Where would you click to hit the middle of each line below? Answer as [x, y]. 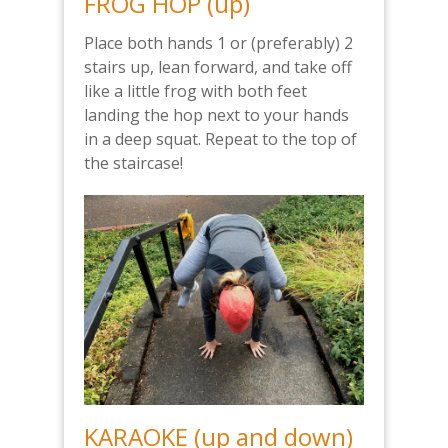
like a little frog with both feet [195, 91]
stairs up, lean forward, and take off [218, 67]
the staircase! [133, 163]
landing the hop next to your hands [216, 115]
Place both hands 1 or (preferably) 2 [218, 43]
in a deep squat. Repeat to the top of [220, 139]
